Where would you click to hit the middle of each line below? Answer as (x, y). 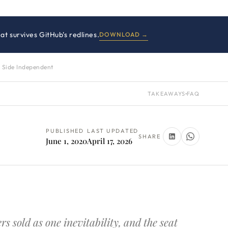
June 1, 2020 (67, 141)
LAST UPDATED (113, 131)
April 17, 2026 (110, 141)
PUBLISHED (65, 131)
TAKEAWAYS (166, 94)
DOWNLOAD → (124, 34)
